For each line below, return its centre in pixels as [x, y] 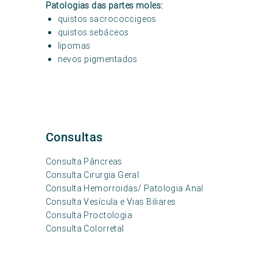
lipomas [74, 46]
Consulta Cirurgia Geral [92, 175]
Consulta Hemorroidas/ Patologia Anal [124, 188]
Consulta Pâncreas [84, 161]
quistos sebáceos [93, 32]
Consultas [74, 137]
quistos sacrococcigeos [107, 19]
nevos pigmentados [97, 59]
